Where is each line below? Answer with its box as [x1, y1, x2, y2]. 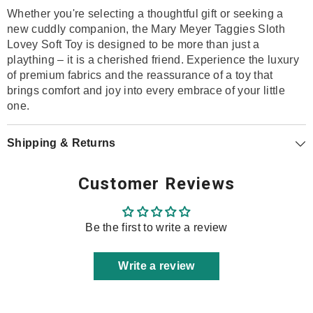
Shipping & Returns [7, 137, 116, 149]
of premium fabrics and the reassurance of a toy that [7, 69, 273, 81]
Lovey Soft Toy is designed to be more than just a [7, 38, 260, 50]
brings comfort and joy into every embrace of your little [7, 85, 285, 96]
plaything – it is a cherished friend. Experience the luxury [7, 54, 299, 66]
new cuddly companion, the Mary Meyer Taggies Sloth [7, 23, 286, 35]
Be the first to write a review [85, 221, 228, 233]
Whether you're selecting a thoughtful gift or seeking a [7, 8, 284, 20]
